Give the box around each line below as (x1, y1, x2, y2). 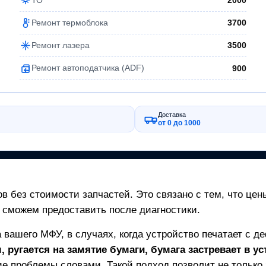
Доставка (158, 111, 186, 119)
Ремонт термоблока (31, 17, 109, 27)
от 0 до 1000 (158, 119, 201, 128)
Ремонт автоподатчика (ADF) (31, 63, 145, 73)
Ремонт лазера (31, 40, 90, 50)
